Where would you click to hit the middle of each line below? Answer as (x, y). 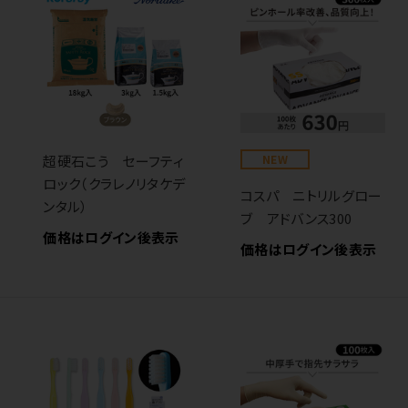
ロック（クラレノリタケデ (114, 184)
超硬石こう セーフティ (113, 161)
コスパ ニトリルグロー (311, 195)
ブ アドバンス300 (296, 218)
